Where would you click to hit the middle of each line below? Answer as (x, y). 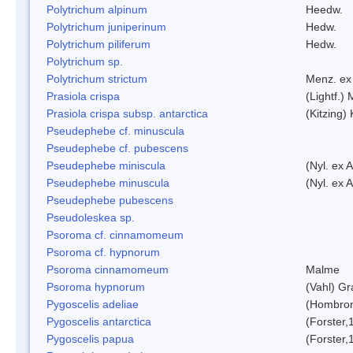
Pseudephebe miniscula (106, 165)
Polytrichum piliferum (98, 44)
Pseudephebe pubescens (110, 200)
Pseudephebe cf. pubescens (117, 148)
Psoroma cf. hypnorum (103, 252)
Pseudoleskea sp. (91, 217)
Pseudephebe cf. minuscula (115, 130)
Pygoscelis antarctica (99, 321)
